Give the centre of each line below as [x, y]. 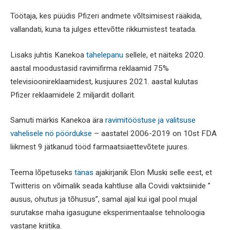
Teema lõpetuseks [42, 172]
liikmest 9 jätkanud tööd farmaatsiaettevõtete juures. [100, 147]
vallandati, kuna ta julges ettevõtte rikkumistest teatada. [103, 30]
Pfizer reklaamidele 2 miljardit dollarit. [73, 95]
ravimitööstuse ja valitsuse [150, 120]
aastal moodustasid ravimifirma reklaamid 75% [90, 68]
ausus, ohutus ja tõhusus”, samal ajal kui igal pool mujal [104, 199]
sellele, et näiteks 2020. [165, 55]
